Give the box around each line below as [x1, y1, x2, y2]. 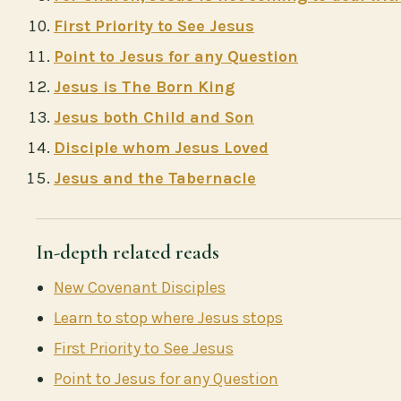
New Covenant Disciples [54, 277, 226, 297]
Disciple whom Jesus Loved [54, 137, 269, 158]
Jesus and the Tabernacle [54, 167, 256, 188]
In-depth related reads [36, 239, 219, 265]
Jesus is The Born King [54, 76, 235, 97]
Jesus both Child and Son [54, 107, 254, 127]
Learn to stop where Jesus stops [54, 307, 283, 328]
